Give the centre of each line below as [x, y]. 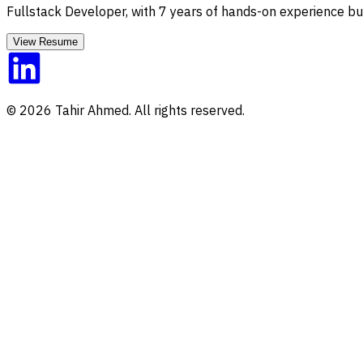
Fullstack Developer [66, 11]
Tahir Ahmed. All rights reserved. [148, 110]
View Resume [45, 41]
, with [142, 11]
